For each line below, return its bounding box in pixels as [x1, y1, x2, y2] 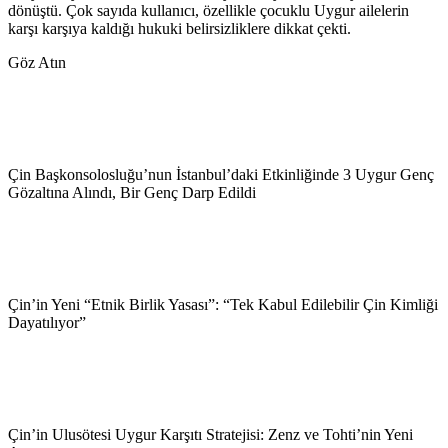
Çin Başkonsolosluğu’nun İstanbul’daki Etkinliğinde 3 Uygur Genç [8, 165, 434, 183]
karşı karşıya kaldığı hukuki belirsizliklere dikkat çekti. [8, 19, 351, 37]
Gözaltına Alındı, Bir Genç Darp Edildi [8, 183, 256, 201]
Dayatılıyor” [8, 313, 86, 331]
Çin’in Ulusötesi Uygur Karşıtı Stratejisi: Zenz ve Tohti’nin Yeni [8, 425, 413, 443]
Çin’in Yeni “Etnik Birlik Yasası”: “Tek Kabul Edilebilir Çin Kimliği [8, 295, 438, 313]
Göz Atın [8, 53, 66, 71]
